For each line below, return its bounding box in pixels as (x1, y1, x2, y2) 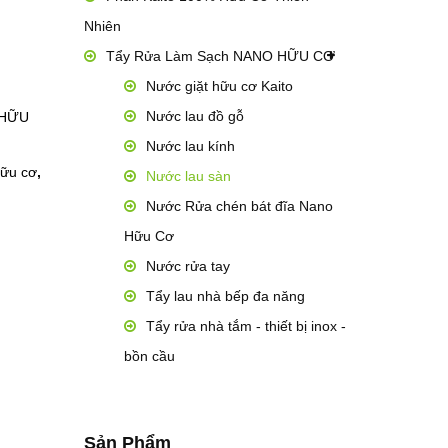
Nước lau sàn (145, 168, 231, 184)
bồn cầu (123, 348, 175, 364)
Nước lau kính (145, 138, 235, 154)
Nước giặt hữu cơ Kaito (145, 78, 293, 94)
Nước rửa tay (145, 258, 230, 274)
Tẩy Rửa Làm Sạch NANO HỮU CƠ (105, 48, 335, 64)
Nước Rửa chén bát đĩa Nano (145, 198, 333, 214)
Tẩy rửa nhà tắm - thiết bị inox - (145, 318, 346, 334)
